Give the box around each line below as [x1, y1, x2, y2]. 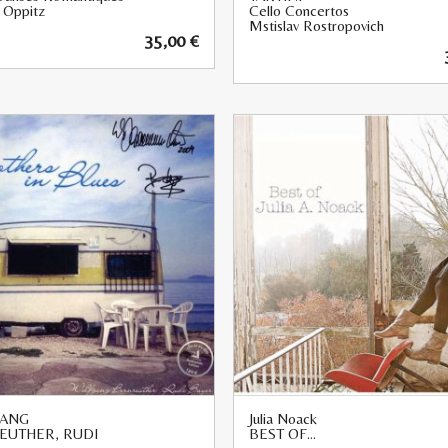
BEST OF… [249, 425, 316, 443]
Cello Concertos [249, 2, 349, 20]
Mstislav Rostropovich [249, 17, 384, 35]
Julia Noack [249, 410, 317, 428]
